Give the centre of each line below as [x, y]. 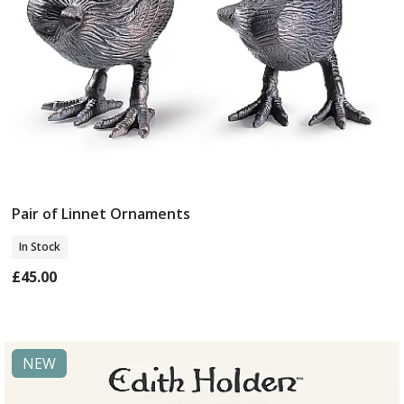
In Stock [40, 246]
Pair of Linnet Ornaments [101, 213]
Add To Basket [202, 215]
